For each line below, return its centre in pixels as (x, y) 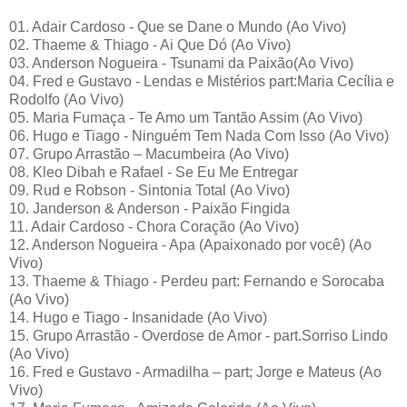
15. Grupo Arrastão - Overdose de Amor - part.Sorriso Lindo (199, 335)
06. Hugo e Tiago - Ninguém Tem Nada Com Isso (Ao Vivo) (199, 135)
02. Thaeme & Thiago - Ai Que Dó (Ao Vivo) (150, 45)
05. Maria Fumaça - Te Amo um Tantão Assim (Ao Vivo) (186, 117)
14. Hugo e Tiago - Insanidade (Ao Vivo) (138, 317)
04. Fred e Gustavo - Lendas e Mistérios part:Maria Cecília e (202, 81)
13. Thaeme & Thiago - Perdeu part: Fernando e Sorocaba (197, 281)
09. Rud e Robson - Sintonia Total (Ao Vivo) (149, 190)
